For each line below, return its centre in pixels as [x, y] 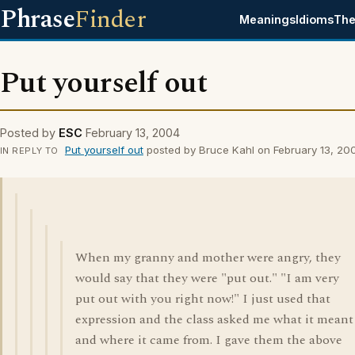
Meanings [268, 19]
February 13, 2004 [133, 133]
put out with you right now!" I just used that [203, 299]
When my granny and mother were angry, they [208, 258]
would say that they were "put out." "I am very [207, 278]
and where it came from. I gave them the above [209, 340]
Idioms [315, 19]
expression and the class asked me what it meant [214, 319]
